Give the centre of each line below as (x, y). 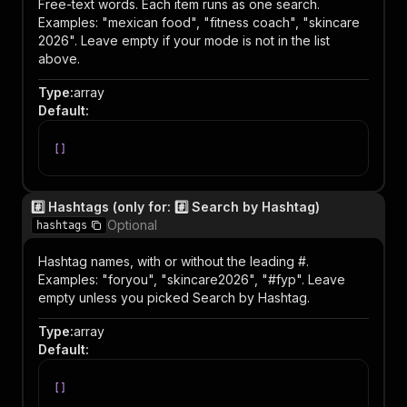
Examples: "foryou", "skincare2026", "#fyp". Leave (192, 279)
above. (59, 59)
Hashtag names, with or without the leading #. (174, 261)
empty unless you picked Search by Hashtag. (174, 298)
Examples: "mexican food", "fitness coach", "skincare (199, 22)
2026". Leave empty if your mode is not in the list (184, 40)
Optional (132, 225)
